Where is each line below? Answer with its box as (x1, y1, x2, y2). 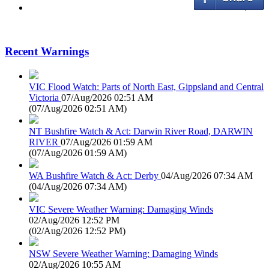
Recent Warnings (5, 45, 89, 58)
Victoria (29, 92, 59, 103)
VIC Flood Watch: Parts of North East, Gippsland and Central (29, 81, 264, 92)
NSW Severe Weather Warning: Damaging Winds (29, 248, 218, 259)
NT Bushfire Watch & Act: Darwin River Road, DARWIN (29, 125, 253, 136)
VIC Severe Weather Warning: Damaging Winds (29, 204, 213, 214)
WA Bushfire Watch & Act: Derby (29, 170, 159, 181)
